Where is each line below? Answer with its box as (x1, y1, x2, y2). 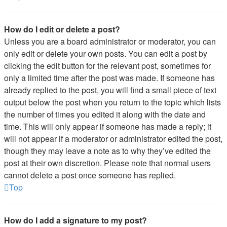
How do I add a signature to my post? (4, 214, 147, 226)
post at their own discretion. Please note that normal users (4, 157, 211, 169)
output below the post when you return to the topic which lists (4, 96, 221, 108)
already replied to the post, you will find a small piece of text (4, 84, 216, 96)
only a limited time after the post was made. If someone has (4, 72, 215, 84)
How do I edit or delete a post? (4, 23, 120, 35)
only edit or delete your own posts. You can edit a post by (4, 48, 207, 59)
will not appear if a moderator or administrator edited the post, (4, 133, 222, 144)
